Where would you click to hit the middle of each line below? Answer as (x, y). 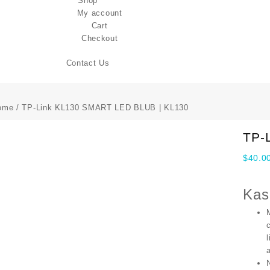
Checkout (99, 38)
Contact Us (88, 63)
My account (99, 13)
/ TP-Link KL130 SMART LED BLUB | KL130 (101, 108)
